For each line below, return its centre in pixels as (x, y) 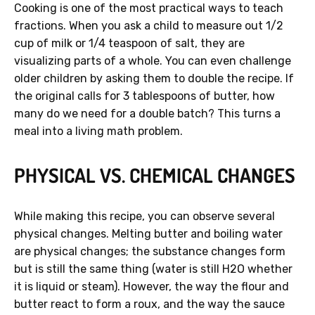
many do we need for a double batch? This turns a (147, 114)
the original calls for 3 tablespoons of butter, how (144, 96)
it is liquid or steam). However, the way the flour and (152, 287)
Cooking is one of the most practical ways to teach (149, 8)
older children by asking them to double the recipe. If (154, 79)
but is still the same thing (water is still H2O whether (153, 269)
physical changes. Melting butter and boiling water (148, 234)
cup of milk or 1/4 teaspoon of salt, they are (129, 44)
